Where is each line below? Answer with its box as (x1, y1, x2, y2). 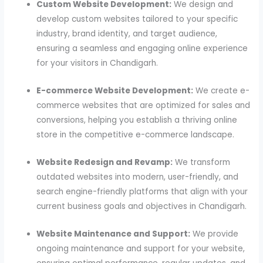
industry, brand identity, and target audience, (36, 28, 218, 40)
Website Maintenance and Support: (36, 228, 191, 240)
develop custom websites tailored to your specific (36, 14, 238, 25)
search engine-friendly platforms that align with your (36, 186, 248, 198)
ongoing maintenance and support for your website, (36, 242, 245, 254)
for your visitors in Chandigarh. (36, 58, 159, 69)
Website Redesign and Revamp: (36, 157, 173, 168)
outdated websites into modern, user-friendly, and (36, 171, 239, 183)
